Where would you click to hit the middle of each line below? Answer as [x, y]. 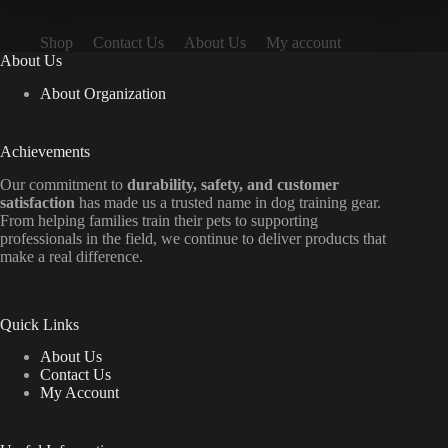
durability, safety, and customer [233, 184]
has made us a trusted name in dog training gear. [228, 202]
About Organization [103, 93]
